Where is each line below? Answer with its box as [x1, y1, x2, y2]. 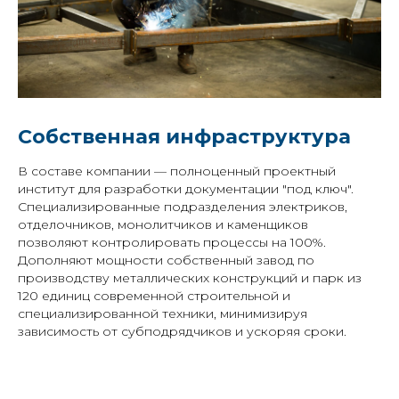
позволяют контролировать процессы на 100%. [18, 233, 326, 250]
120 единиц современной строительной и [18, 287, 290, 304]
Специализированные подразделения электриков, [18, 198, 347, 215]
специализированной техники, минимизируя [18, 305, 307, 322]
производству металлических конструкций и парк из [18, 269, 362, 286]
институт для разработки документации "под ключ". [18, 180, 354, 197]
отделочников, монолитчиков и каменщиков [18, 216, 308, 232]
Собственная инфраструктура [18, 124, 351, 149]
